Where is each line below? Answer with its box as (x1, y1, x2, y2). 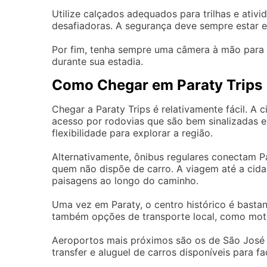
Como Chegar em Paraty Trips (52, 76, 262, 94)
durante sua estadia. (52, 55, 143, 68)
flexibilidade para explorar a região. (52, 127, 213, 139)
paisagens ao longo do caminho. (52, 175, 198, 187)
